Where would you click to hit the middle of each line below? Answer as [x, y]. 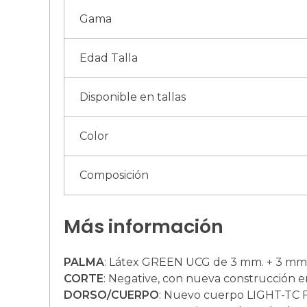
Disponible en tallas [133, 97]
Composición [114, 175]
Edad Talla [109, 58]
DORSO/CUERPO [111, 295]
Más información [144, 226]
